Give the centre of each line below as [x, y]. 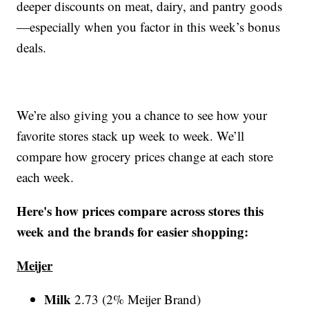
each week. [46, 177]
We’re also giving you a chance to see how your [142, 114]
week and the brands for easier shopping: [133, 231]
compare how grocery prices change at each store [145, 156]
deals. [32, 47]
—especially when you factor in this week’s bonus [149, 26]
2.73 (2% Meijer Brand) [138, 299]
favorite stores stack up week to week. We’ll [131, 135]
